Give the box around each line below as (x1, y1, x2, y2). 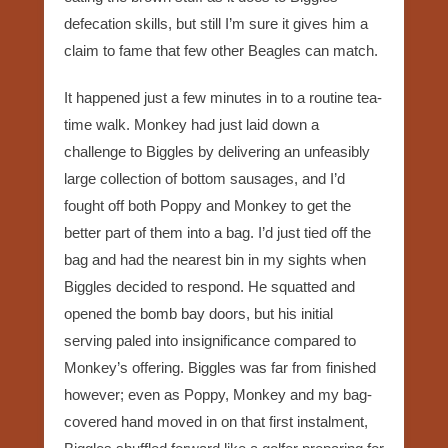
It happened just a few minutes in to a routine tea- (64, 88, 382, 106)
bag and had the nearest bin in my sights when (64, 250, 366, 268)
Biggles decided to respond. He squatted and (64, 277, 355, 295)
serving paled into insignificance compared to (64, 331, 356, 349)
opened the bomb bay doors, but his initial (64, 304, 333, 322)
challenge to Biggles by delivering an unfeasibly (64, 142, 370, 160)
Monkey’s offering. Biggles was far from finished (64, 358, 376, 376)
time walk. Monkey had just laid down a (64, 115, 319, 133)
